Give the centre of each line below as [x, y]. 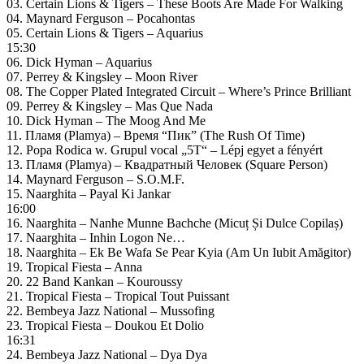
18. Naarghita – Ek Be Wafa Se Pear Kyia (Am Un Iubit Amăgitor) [179, 252]
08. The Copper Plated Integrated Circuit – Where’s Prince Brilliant [179, 91]
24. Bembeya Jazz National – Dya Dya [107, 354]
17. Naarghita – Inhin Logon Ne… [96, 237]
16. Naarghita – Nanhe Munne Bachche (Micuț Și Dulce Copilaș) [175, 223]
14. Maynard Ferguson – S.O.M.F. [95, 179]
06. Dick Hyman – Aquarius [79, 62]
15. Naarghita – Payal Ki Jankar [89, 193]
